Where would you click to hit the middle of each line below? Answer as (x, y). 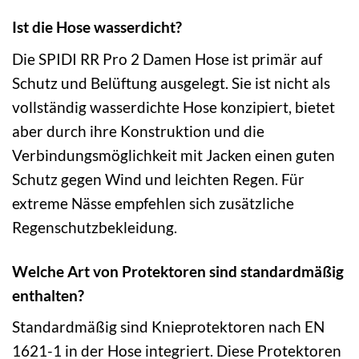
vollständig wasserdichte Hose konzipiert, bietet (173, 107)
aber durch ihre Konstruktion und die (138, 131)
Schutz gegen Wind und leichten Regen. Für (158, 179)
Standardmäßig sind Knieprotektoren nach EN (168, 327)
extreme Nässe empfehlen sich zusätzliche (153, 203)
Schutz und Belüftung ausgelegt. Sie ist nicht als (171, 83)
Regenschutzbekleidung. (95, 227)
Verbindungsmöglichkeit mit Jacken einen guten (173, 155)
